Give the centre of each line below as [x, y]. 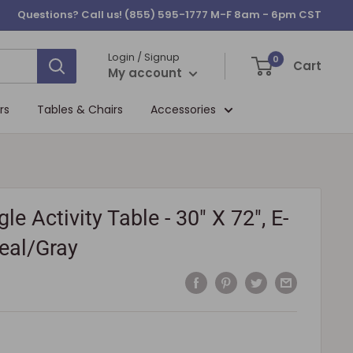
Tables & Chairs [80, 109]
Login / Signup [144, 57]
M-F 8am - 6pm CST [265, 15]
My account [147, 72]
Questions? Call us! [71, 15]
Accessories [183, 109]
